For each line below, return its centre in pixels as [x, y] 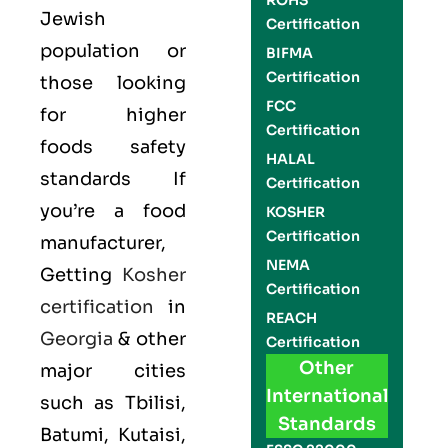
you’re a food [113, 211]
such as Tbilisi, [113, 403]
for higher [113, 115]
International [326, 396]
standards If [113, 179]
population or [113, 51]
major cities [113, 371]
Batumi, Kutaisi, [113, 435]
